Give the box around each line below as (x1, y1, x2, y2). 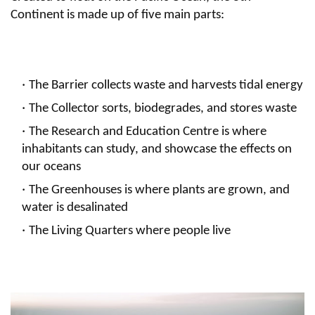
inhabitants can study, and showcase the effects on (22, 142, 292, 156)
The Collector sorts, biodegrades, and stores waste (29, 101, 297, 115)
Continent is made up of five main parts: (11, 8, 224, 22)
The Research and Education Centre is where (29, 124, 266, 139)
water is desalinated (22, 200, 128, 214)
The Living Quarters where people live (29, 224, 231, 238)
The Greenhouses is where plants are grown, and (29, 183, 290, 197)
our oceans (22, 160, 81, 174)
